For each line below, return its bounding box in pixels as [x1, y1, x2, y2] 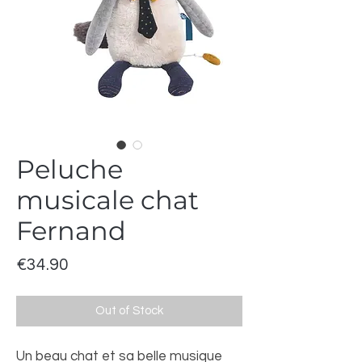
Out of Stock [95, 305, 163, 317]
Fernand [16, 215, 126, 246]
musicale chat [16, 184, 199, 216]
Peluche [16, 154, 123, 185]
